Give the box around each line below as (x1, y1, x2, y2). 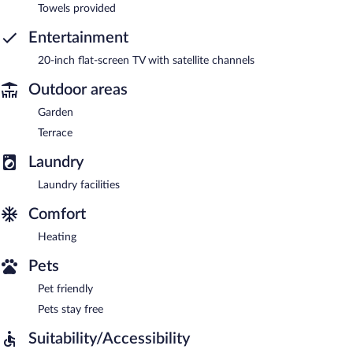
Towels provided (38, 2, 116, 14)
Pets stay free (38, 303, 103, 315)
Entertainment (28, 29, 128, 46)
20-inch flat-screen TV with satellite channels (38, 54, 255, 66)
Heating (38, 231, 76, 243)
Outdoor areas (28, 81, 128, 98)
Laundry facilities (38, 179, 120, 191)
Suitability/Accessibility (28, 330, 190, 347)
